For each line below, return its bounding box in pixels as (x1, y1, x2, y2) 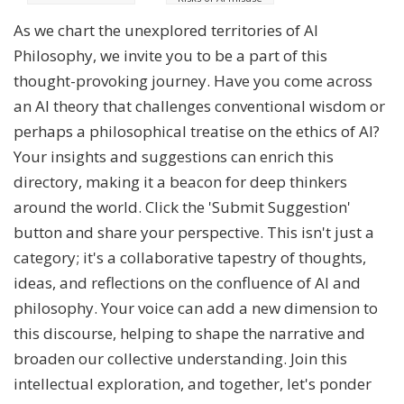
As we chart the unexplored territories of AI (14, 20, 318, 41)
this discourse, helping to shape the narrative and (14, 323, 365, 344)
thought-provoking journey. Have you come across (14, 70, 372, 92)
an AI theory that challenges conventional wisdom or (14, 96, 385, 117)
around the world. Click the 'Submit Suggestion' (14, 197, 351, 218)
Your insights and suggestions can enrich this (14, 146, 334, 168)
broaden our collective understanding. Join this (14, 348, 347, 370)
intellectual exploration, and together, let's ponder (14, 373, 372, 395)
